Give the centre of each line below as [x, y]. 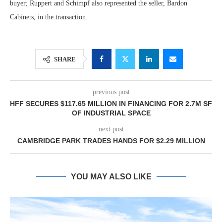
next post [111, 129]
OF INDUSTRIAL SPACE [111, 113]
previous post [111, 92]
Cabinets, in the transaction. [49, 17]
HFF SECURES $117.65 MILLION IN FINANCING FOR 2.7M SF [111, 104]
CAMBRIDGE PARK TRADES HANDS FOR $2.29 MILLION [111, 141]
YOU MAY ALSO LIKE [111, 177]
